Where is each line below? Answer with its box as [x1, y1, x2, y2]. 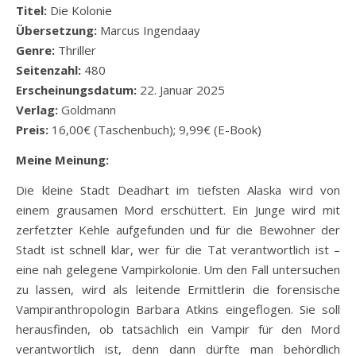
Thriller [58, 42, 96, 59]
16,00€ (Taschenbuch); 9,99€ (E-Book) [48, 122, 261, 138]
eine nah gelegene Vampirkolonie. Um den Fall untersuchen [16, 261, 340, 278]
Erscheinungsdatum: [16, 82, 140, 99]
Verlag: [16, 102, 61, 118]
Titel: [16, 2, 50, 19]
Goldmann [61, 102, 116, 118]
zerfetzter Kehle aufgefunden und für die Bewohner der [16, 222, 340, 238]
